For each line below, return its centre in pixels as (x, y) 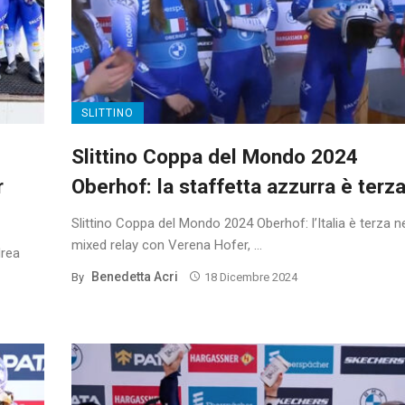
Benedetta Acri (135, 276)
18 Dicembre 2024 (250, 277)
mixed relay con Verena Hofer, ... (167, 245)
